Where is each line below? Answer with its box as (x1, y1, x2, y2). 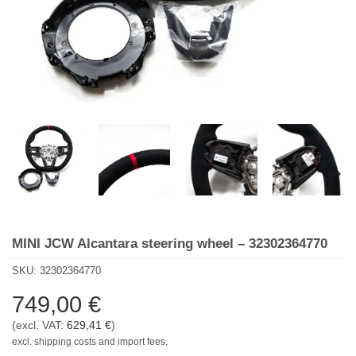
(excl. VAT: (12, 318, 67, 331)
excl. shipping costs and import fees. (12, 335, 168, 347)
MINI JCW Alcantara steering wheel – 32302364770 (12, 235, 327, 251)
